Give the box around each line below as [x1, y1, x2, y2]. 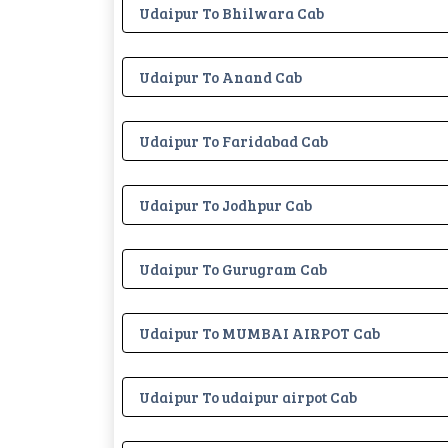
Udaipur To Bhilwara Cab [139, 2, 324, 23]
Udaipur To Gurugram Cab [139, 258, 327, 279]
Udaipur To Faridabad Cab [139, 130, 328, 151]
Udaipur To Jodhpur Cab [139, 194, 312, 215]
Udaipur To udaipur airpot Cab [139, 386, 357, 407]
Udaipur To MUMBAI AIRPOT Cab [139, 322, 380, 343]
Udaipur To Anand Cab [139, 66, 302, 87]
